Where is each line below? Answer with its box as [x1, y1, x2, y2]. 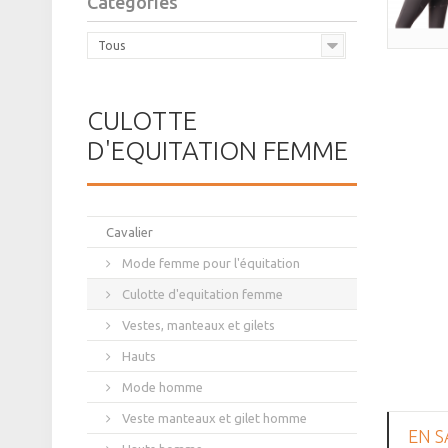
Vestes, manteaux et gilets [119, 318, 275, 333]
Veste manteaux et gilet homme [119, 411, 307, 426]
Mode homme [119, 380, 203, 395]
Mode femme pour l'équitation [119, 256, 300, 271]
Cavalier [106, 225, 153, 240]
